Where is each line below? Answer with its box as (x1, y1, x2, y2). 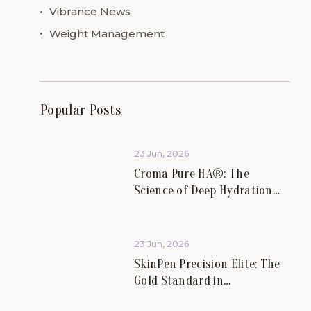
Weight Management (49, 26, 165, 40)
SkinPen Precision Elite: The (134, 257, 280, 272)
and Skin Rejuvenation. (134, 200, 255, 215)
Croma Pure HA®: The (134, 167, 249, 182)
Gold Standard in (134, 274, 224, 289)
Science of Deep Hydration (134, 183, 273, 199)
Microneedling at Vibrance (134, 290, 275, 305)
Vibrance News (49, 5, 131, 19)
